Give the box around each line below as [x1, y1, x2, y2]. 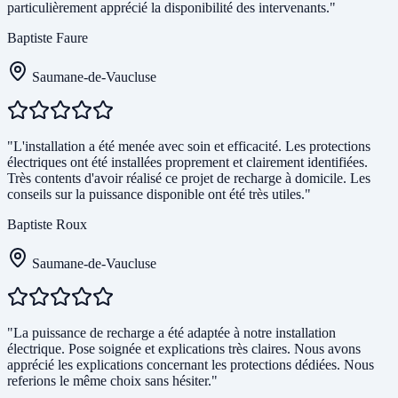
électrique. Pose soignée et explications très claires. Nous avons [7, 341, 361, 357]
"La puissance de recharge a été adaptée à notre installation [7, 325, 336, 341]
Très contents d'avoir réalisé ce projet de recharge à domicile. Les [7, 171, 370, 187]
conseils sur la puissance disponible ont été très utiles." [7, 187, 311, 203]
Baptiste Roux [7, 217, 87, 233]
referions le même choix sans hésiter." [7, 373, 218, 389]
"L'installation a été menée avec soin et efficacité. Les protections [7, 139, 370, 155]
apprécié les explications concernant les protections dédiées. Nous [7, 357, 374, 373]
